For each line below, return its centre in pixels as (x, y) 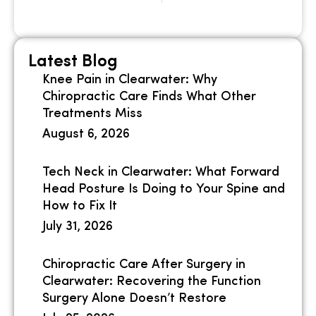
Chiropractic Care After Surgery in (144, 265)
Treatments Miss (92, 114)
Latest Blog (73, 62)
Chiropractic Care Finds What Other (149, 97)
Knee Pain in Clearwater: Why (130, 80)
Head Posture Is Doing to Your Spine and (164, 189)
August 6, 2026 (86, 134)
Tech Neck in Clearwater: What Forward (161, 172)
